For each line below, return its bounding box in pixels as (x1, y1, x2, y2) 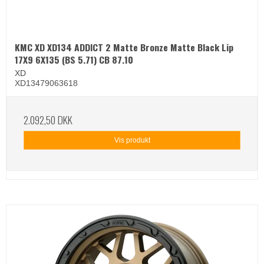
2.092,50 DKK (24, 112, 72, 128)
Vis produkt (114, 136, 150, 145)
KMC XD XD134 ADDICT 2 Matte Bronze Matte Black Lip (15, 40, 233, 55)
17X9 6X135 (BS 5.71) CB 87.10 (15, 52, 133, 67)
